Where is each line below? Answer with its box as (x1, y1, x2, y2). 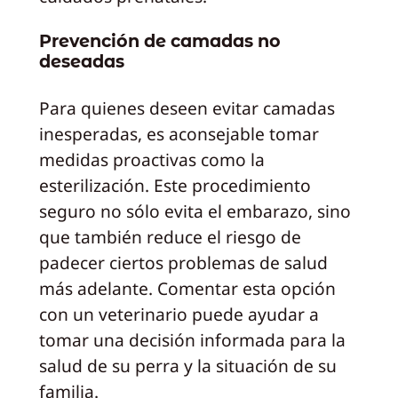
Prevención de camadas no (38, 30, 281, 52)
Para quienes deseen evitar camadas (38, 95, 335, 120)
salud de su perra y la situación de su (38, 353, 337, 378)
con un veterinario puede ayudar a (38, 301, 319, 326)
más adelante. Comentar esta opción (38, 275, 336, 300)
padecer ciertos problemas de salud (38, 250, 328, 275)
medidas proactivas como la (38, 147, 265, 171)
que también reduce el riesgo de (38, 224, 301, 249)
